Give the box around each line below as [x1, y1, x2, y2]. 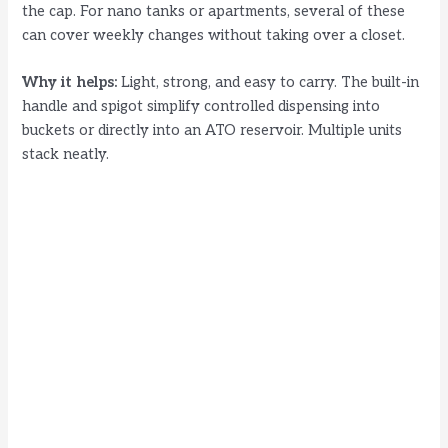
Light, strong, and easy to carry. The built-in [117, 74, 420, 92]
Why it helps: [22, 74, 118, 92]
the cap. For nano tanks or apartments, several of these [22, 2, 406, 20]
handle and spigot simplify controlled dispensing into [22, 98, 381, 116]
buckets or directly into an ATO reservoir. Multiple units [22, 122, 403, 140]
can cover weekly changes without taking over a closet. [22, 26, 406, 44]
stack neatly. [22, 146, 110, 164]
